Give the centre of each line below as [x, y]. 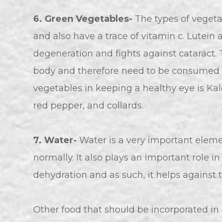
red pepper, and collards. [90, 106]
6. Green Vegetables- [83, 19]
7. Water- [56, 140]
